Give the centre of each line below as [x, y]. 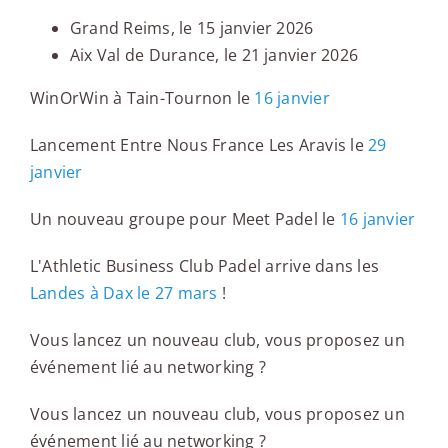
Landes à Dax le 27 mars [123, 292]
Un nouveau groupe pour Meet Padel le [184, 218]
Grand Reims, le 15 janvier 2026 [191, 27]
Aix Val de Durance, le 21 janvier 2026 [214, 54]
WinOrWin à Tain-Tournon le [142, 97]
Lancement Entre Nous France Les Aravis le [199, 144]
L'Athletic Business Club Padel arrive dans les [204, 265]
